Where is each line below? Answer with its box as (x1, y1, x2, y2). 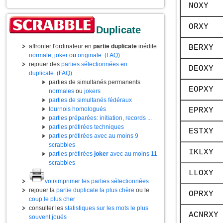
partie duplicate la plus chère (56, 187, 134, 194)
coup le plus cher (29, 196, 75, 203)
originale (78, 52, 102, 59)
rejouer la (29, 187, 56, 194)
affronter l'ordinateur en (29, 43, 93, 50)
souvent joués (29, 214, 67, 221)
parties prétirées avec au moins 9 (49, 132, 138, 139)
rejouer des (29, 61, 61, 68)
